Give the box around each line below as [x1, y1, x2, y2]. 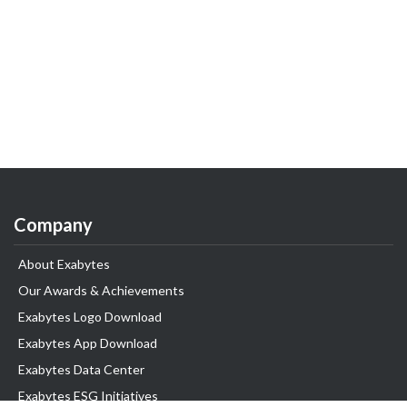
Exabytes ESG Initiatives [18, 388, 158, 403]
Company [14, 213, 93, 235]
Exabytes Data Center [18, 362, 144, 377]
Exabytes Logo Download [18, 309, 162, 324]
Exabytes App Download [18, 335, 157, 351]
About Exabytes [18, 256, 110, 272]
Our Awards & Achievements [18, 283, 184, 298]
